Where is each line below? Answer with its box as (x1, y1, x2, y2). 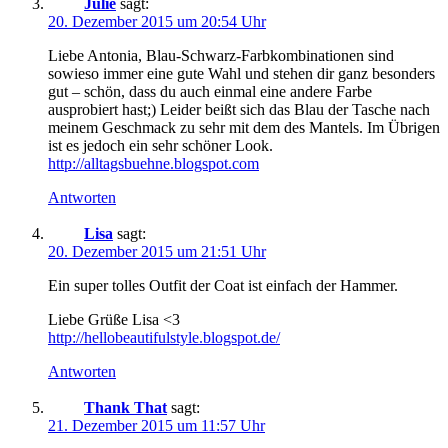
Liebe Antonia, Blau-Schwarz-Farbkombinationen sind (48, 46, 394, 64)
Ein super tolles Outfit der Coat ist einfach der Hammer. (48, 276, 398, 294)
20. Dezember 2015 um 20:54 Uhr (48, 12, 266, 30)
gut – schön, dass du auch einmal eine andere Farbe (48, 82, 372, 100)
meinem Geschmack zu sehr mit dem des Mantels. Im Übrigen (48, 118, 440, 136)
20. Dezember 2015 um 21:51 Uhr (48, 242, 266, 260)
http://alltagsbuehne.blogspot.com (48, 154, 259, 172)
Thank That (84, 398, 167, 416)
